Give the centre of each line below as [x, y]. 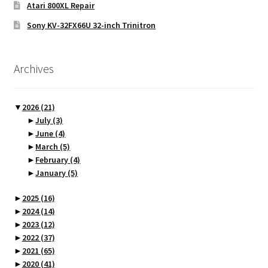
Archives [33, 69]
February [53, 160]
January [52, 173]
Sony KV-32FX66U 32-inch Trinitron [92, 25]
